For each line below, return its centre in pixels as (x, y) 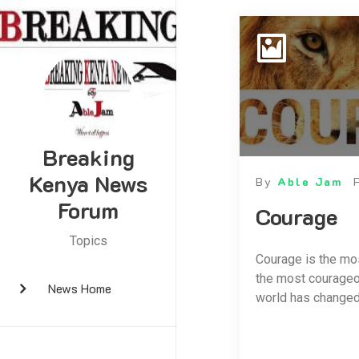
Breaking (88, 157)
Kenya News (88, 184)
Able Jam (309, 182)
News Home (80, 288)
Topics (88, 241)
